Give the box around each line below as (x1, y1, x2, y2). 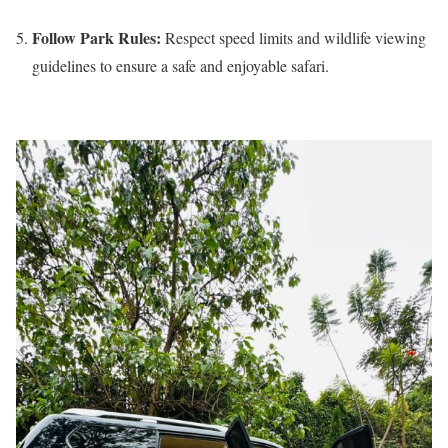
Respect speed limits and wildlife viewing (161, 26, 426, 48)
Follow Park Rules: (32, 25, 161, 49)
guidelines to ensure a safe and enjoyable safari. (32, 54, 329, 76)
